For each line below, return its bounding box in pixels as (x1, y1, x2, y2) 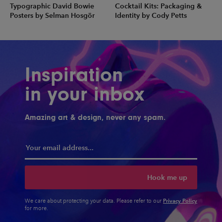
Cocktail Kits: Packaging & (114, 1, 202, 10)
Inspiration (25, 62, 123, 86)
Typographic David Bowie (10, 1, 94, 10)
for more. (25, 205, 48, 212)
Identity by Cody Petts (114, 11, 187, 20)
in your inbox (25, 82, 144, 106)
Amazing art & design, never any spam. (25, 112, 166, 122)
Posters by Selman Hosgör (10, 11, 95, 20)
